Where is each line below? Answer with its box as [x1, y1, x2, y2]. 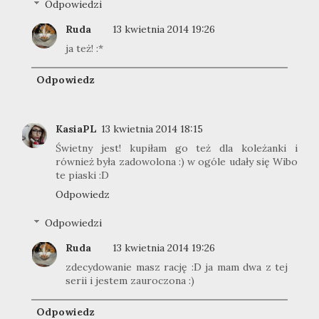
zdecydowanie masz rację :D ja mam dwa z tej [66, 261, 288, 274]
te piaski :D [56, 168, 109, 182]
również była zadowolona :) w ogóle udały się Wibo [56, 155, 298, 168]
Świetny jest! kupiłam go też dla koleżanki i [56, 141, 298, 155]
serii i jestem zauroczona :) [66, 274, 194, 288]
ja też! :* [66, 42, 103, 56]
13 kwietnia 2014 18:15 [101, 122, 203, 135]
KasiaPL [56, 122, 97, 135]
